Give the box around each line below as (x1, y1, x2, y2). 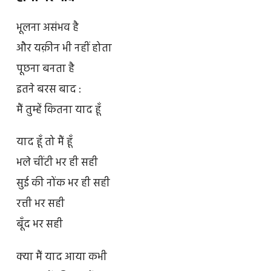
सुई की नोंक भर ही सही (16, 175, 110, 193)
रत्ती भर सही (16, 195, 65, 214)
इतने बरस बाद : (16, 80, 81, 99)
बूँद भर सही (16, 216, 63, 234)
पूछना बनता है (16, 60, 74, 78)
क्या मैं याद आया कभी (16, 249, 107, 267)
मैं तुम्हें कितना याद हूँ (16, 101, 101, 119)
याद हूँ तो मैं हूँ (16, 134, 73, 152)
